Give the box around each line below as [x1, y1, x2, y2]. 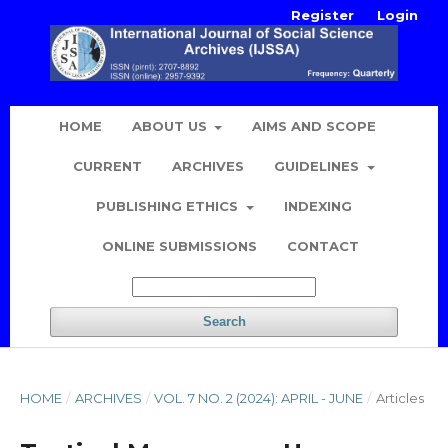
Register [291, 7, 354, 23]
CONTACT [287, 238, 359, 255]
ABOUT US [131, 118, 211, 135]
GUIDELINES [274, 158, 364, 175]
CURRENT [73, 158, 143, 175]
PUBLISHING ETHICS [96, 198, 243, 215]
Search [202, 314, 246, 330]
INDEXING [283, 198, 352, 215]
